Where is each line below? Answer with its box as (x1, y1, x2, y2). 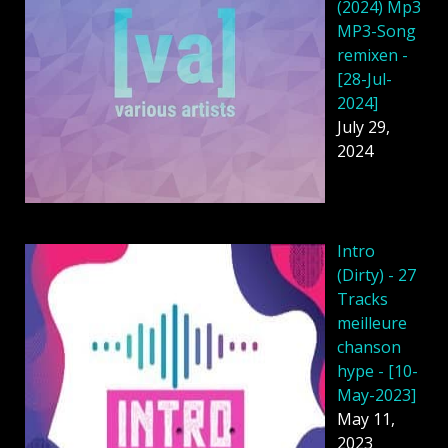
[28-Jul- (337, 67, 392, 90)
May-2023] (337, 384, 416, 407)
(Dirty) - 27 (337, 264, 416, 287)
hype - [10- (337, 360, 418, 383)
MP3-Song (337, 19, 416, 42)
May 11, (337, 408, 395, 431)
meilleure (337, 312, 407, 335)
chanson (337, 336, 401, 359)
